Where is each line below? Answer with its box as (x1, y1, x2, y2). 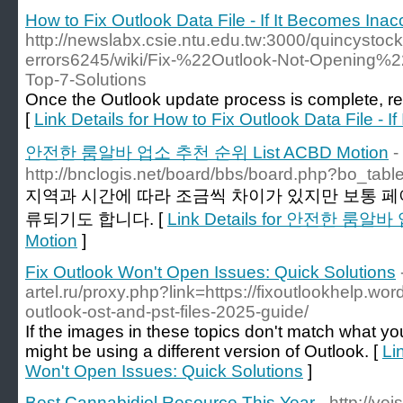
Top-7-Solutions (25, 70, 147, 89)
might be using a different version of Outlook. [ (25, 342, 382, 361)
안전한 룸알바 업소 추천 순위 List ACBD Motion (25, 143, 389, 162)
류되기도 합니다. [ (25, 210, 167, 228)
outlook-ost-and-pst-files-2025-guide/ (25, 302, 309, 321)
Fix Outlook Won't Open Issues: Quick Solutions (25, 263, 396, 282)
